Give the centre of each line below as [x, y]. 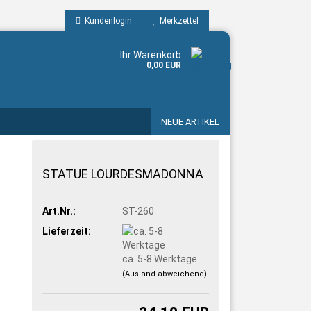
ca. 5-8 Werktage [160, 259]
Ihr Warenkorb [151, 55]
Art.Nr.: [59, 211]
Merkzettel [177, 21]
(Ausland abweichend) [165, 274]
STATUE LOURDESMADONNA [123, 174]
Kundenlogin [106, 21]
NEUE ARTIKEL [190, 122]
